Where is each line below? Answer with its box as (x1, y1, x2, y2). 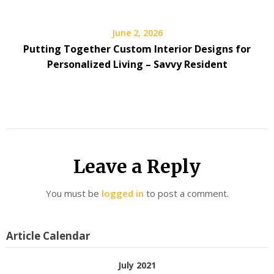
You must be (45, 187, 102, 199)
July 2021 (118, 259, 156, 271)
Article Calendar (6, 228, 90, 243)
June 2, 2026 (111, 27, 163, 39)
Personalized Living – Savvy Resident (46, 57, 228, 71)
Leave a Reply (73, 155, 201, 178)
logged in (101, 187, 144, 199)
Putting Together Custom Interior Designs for (23, 42, 251, 56)
